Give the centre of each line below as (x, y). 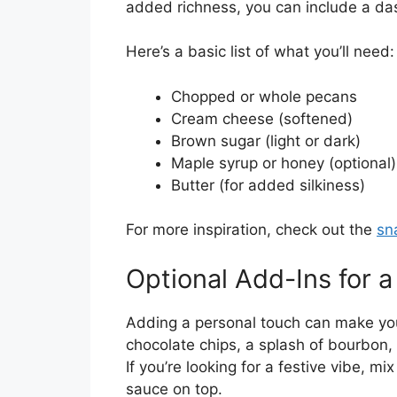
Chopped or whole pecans (264, 96)
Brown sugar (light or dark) (266, 140)
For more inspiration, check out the (251, 230)
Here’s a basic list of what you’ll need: (260, 52)
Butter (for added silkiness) (268, 185)
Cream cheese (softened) (262, 118)
